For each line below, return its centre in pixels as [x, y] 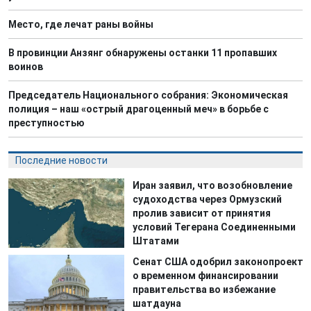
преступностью [47, 123]
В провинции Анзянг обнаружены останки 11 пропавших [143, 53]
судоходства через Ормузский [208, 200]
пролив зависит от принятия [202, 213]
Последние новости [61, 161]
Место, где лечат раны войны [81, 25]
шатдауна [157, 304]
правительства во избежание [204, 290]
